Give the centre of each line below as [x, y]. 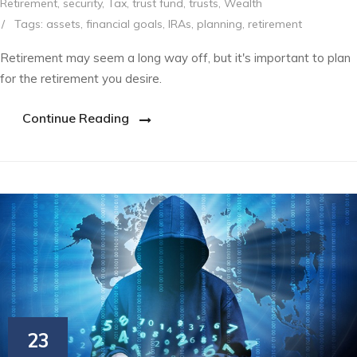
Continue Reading [76, 118]
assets [63, 24]
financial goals [124, 24]
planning [220, 24]
